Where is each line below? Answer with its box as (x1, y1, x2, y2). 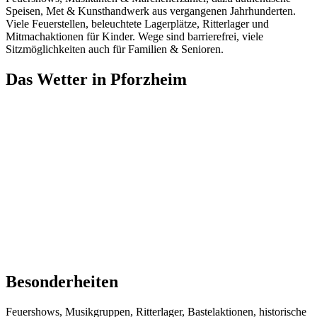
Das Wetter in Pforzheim (6, 69, 187, 88)
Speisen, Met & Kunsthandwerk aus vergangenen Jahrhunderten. (6, 5, 296, 18)
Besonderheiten (6, 272, 118, 291)
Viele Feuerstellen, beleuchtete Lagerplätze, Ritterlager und (6, 18, 269, 30)
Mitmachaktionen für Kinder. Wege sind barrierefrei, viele (6, 30, 263, 43)
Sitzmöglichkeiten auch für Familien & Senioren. (6, 43, 224, 56)
